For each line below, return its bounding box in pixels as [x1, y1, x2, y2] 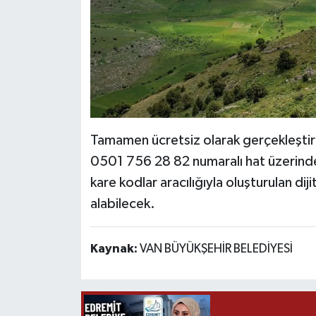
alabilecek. [90, 196, 155, 211]
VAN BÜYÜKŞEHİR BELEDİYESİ [139, 242, 293, 255]
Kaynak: [90, 242, 140, 255]
